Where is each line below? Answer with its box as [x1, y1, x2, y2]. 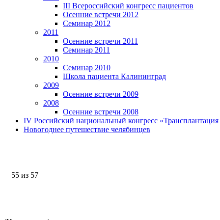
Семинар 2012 [63, 19, 110, 27]
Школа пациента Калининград [63, 72, 166, 81]
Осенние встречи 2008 [63, 108, 138, 116]
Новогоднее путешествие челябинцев [24, 125, 150, 134]
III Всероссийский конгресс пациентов [63, 1, 193, 10]
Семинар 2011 [63, 46, 110, 54]
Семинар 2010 [63, 63, 110, 72]
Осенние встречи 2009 [63, 90, 138, 98]
